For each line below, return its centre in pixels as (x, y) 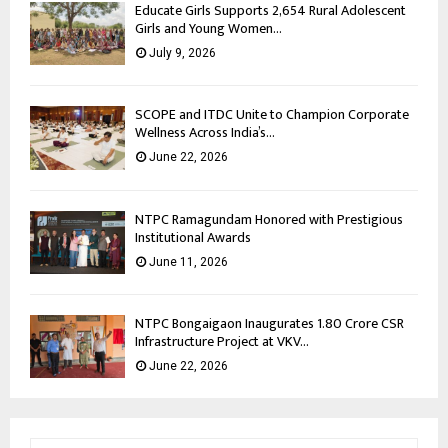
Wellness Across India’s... (205, 133)
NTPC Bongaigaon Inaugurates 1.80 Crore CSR (269, 323)
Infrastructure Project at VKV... (222, 341)
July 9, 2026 (182, 52)
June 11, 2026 (188, 261)
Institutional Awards (193, 237)
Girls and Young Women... (208, 28)
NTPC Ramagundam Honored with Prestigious (269, 219)
